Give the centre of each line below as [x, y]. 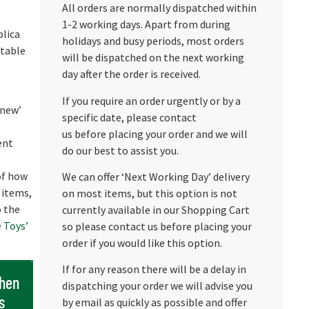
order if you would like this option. [142, 242]
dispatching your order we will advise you [157, 286]
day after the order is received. [131, 74]
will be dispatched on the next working [153, 58]
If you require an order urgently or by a [151, 100]
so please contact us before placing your [157, 226]
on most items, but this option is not [149, 193]
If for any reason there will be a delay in [154, 269]
